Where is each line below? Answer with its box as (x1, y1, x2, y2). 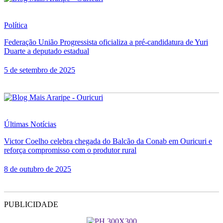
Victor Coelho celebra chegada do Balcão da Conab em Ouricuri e (4, 136, 212, 145)
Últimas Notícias (4, 119, 56, 128)
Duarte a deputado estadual (4, 46, 89, 55)
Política (4, 20, 27, 29)
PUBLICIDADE (4, 200, 58, 209)
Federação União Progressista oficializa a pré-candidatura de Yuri (4, 37, 208, 46)
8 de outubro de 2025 (4, 164, 71, 173)
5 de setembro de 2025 (4, 65, 75, 74)
